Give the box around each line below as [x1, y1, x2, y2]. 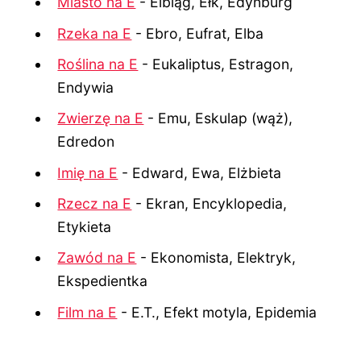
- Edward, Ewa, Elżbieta [118, 164, 282, 181]
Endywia [57, 78, 114, 96]
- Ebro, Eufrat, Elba [131, 24, 264, 42]
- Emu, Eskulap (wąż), [143, 110, 293, 127]
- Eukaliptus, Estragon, [138, 55, 294, 73]
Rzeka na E [57, 24, 132, 42]
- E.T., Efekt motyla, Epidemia [117, 303, 317, 321]
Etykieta [57, 218, 112, 236]
